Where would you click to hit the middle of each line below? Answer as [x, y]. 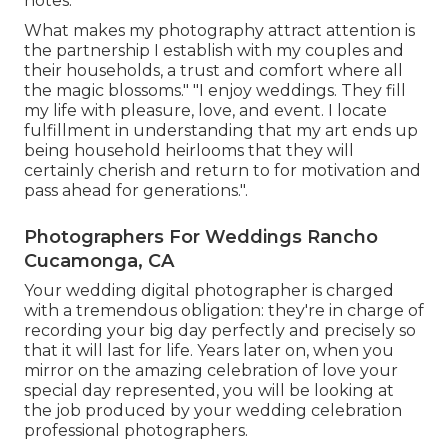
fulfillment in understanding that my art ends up [221, 131]
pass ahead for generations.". [136, 191]
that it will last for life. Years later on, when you [209, 351]
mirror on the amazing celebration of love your [211, 371]
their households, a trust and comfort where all [213, 71]
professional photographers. [136, 431]
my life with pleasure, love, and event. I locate [205, 111]
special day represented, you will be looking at [209, 391]
